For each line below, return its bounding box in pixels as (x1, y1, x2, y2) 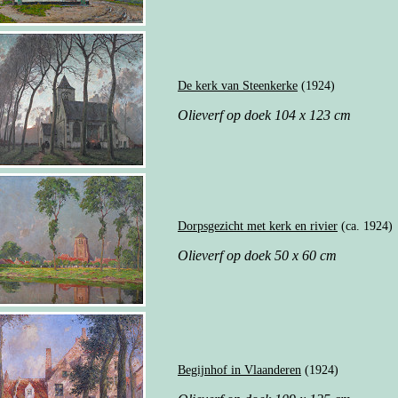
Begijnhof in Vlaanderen (178, 362, 301, 377)
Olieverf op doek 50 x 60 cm (178, 247, 337, 263)
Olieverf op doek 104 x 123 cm (178, 107, 351, 123)
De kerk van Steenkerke (178, 78, 298, 92)
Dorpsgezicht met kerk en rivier (178, 219, 338, 233)
